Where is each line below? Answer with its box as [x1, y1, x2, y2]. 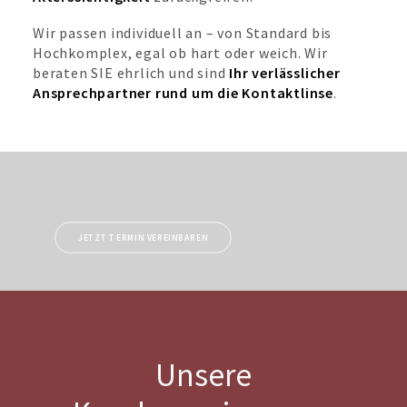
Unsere [155, 355, 252, 395]
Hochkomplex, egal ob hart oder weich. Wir [33, 44, 328, 62]
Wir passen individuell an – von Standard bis [33, 24, 333, 42]
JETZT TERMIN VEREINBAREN [77, 232, 208, 243]
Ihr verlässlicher [229, 64, 341, 82]
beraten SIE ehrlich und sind [33, 64, 230, 82]
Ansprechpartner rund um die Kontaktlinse [33, 84, 333, 102]
